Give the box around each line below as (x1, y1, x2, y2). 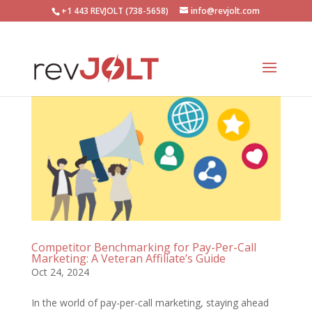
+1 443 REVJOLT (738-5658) (61, 5, 169, 17)
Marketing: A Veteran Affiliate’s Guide (31, 251, 226, 267)
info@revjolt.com (191, 5, 260, 17)
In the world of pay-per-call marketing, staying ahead (31, 296, 269, 310)
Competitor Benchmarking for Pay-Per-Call (31, 240, 256, 256)
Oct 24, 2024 (31, 265, 89, 279)
